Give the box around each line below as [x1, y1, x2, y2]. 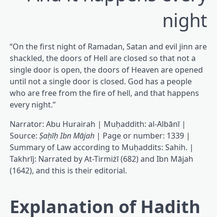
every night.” [10, 99, 56, 110]
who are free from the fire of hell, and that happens [10, 88, 199, 99]
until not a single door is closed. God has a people [10, 76, 192, 87]
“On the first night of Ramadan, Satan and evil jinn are [10, 41, 207, 52]
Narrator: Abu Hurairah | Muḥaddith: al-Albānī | [10, 119, 186, 130]
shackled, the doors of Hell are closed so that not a [10, 53, 196, 64]
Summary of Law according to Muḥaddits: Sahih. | [10, 142, 194, 153]
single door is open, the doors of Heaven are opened [10, 64, 203, 76]
